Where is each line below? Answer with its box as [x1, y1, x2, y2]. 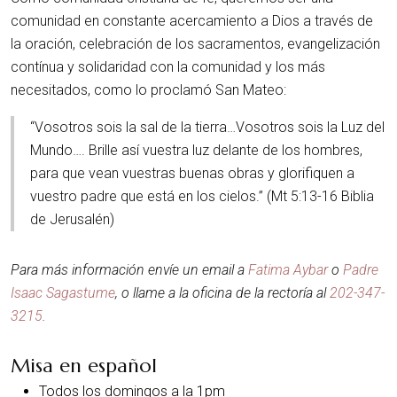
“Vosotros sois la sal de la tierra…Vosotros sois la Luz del [29, 119, 385, 136]
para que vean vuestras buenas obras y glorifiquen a [29, 165, 354, 182]
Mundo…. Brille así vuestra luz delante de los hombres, [29, 142, 362, 159]
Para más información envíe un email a [11, 261, 248, 278]
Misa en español [11, 353, 157, 378]
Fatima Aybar [248, 261, 328, 278]
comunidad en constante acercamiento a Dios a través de [11, 12, 373, 29]
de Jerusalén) [29, 211, 114, 228]
